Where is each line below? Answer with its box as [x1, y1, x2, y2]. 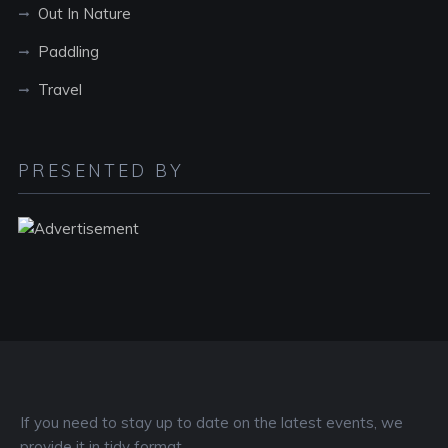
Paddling [37, 42, 99, 61]
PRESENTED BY [17, 160, 185, 181]
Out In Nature [37, 4, 131, 23]
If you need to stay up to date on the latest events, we [20, 413, 403, 433]
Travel [37, 80, 82, 99]
